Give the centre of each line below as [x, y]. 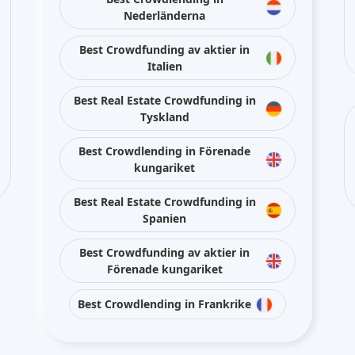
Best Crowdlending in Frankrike [164, 304]
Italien [164, 66]
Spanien [164, 218]
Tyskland [164, 117]
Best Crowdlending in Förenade [164, 151]
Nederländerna [164, 15]
